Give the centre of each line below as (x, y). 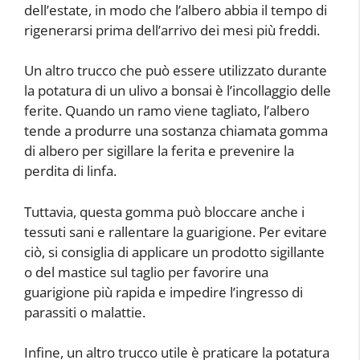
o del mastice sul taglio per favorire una (146, 272)
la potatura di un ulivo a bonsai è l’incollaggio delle (178, 90)
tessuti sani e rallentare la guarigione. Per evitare (176, 231)
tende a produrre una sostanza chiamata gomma (176, 131)
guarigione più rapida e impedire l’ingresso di (164, 292)
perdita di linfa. (70, 171)
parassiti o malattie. (85, 312)
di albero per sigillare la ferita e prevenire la (159, 151)
